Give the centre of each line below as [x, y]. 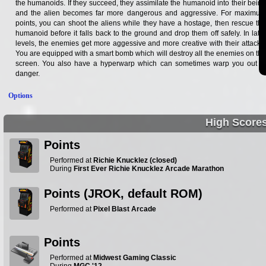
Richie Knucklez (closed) [135, 160]
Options [20, 96]
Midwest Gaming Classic [135, 258]
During [62, 169]
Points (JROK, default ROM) [123, 194]
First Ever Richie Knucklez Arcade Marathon [149, 169]
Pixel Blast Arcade [125, 209]
